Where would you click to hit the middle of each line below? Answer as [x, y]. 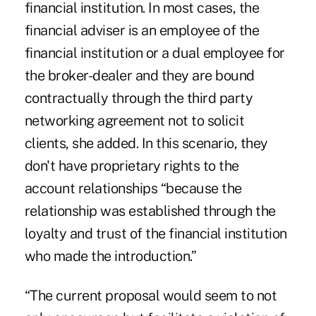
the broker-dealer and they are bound [139, 75]
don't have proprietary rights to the [132, 165]
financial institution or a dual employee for [154, 53]
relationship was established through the [150, 211]
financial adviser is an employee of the [142, 30]
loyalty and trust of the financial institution [156, 233]
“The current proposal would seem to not [151, 295]
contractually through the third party [139, 98]
